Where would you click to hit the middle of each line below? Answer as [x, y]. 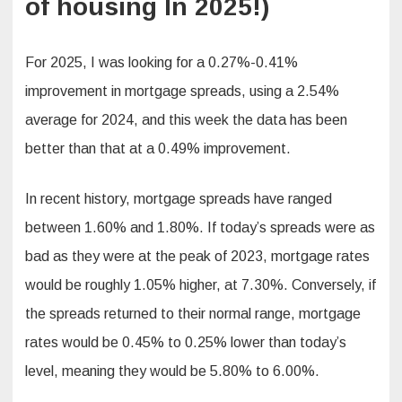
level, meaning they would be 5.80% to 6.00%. [172, 371]
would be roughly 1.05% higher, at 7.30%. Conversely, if [201, 285]
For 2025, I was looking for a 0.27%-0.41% [162, 63]
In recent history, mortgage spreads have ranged [179, 199]
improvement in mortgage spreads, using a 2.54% [182, 92]
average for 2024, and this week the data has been [186, 120]
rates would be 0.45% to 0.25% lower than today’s [186, 343]
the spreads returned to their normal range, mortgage [193, 314]
